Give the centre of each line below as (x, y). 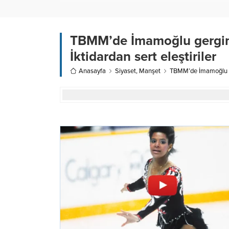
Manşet (150, 71)
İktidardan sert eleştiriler (143, 56)
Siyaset (125, 71)
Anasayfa (92, 71)
